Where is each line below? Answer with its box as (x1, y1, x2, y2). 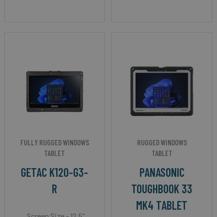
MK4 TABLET (136, 198, 188, 213)
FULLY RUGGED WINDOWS (20, 138, 89, 147)
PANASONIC (139, 165, 185, 180)
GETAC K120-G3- (21, 165, 89, 180)
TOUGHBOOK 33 (131, 182, 193, 196)
